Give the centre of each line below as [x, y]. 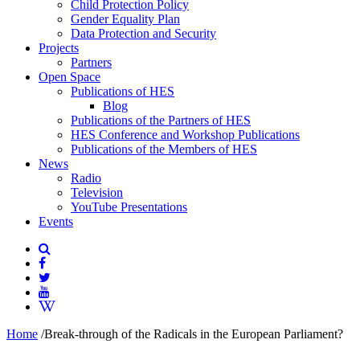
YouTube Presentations [129, 207]
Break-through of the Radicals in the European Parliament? [194, 334]
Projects [59, 48]
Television [97, 192]
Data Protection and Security [143, 33]
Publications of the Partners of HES [161, 120]
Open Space [70, 77]
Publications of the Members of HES [164, 149]
